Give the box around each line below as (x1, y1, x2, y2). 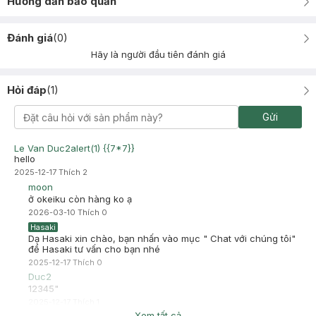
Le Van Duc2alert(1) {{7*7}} (14, 142, 135, 154)
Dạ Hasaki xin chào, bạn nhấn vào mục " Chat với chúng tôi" (28, 233, 296, 244)
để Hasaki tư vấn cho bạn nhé (28, 243, 160, 255)
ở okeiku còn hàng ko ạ (28, 193, 132, 205)
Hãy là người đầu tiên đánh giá (90, 49, 226, 60)
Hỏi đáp (7, 83, 47, 97)
